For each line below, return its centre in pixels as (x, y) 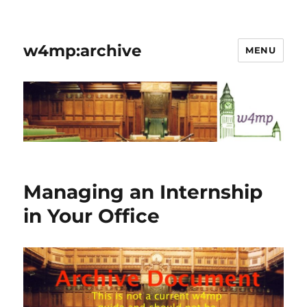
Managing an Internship (143, 192)
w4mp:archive (83, 50)
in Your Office (92, 216)
